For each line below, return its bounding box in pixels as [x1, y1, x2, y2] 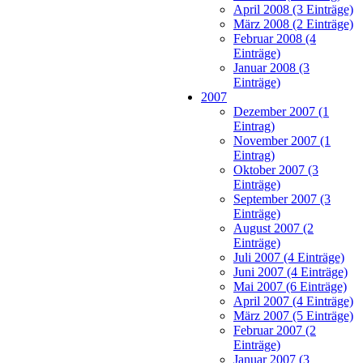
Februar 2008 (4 [233, 31, 316, 45]
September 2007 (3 [233, 191, 331, 206]
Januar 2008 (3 [233, 60, 310, 75]
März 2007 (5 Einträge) [233, 308, 353, 322]
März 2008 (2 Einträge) [233, 16, 353, 31]
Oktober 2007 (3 [233, 162, 318, 177]
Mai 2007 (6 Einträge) [233, 279, 347, 293]
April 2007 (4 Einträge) [233, 293, 353, 308]
